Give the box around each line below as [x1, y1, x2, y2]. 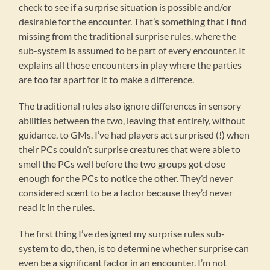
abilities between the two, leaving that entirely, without [19, 115, 246, 127]
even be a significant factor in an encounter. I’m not [19, 257, 227, 269]
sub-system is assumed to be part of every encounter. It [19, 45, 246, 57]
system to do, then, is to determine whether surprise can [19, 242, 250, 254]
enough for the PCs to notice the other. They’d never [19, 172, 233, 184]
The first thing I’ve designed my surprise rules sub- [19, 228, 225, 240]
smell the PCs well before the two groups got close [19, 158, 226, 170]
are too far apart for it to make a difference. [19, 74, 195, 86]
